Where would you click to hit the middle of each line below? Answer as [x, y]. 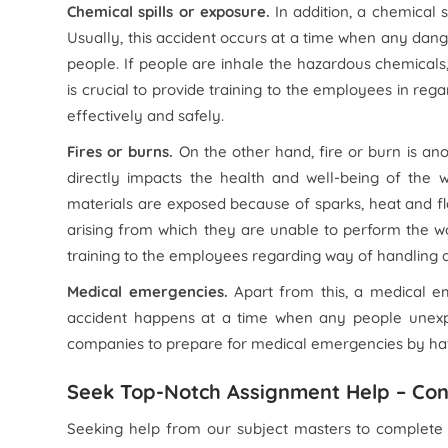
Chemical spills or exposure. [168, 11]
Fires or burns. [120, 151]
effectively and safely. [146, 115]
